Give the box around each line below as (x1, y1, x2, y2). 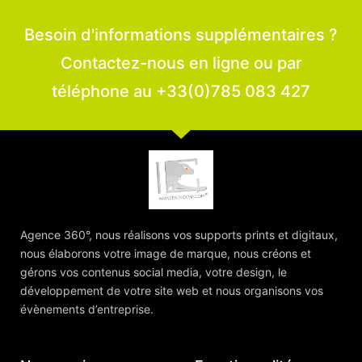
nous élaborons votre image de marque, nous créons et (20, 246, 311, 260)
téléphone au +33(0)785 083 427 (52, 81, 310, 101)
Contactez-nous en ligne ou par (60, 53, 302, 73)
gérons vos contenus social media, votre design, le (20, 264, 287, 279)
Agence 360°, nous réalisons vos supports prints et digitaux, (20, 227, 338, 242)
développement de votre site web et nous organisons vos (20, 283, 323, 297)
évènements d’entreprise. (20, 301, 154, 316)
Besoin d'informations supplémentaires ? (24, 24, 338, 44)
